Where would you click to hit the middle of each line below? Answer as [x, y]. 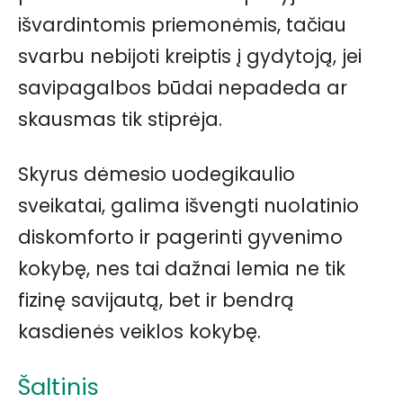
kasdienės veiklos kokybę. [139, 332]
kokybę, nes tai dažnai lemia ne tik [182, 269]
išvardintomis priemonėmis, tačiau [182, 25]
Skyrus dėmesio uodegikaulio [157, 175]
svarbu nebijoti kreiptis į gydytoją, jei [190, 57]
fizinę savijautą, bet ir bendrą [156, 300]
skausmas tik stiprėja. [120, 120]
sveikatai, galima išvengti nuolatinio [188, 206]
